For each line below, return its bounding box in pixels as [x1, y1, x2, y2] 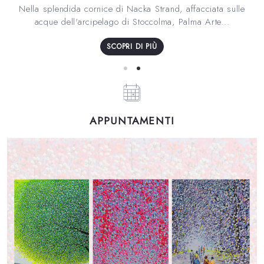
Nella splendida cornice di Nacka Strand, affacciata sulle [19, 2, 245, 15]
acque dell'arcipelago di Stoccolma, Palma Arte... [34, 15, 230, 28]
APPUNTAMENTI [89, 113, 175, 128]
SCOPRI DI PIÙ [107, 41, 157, 52]
